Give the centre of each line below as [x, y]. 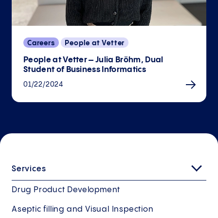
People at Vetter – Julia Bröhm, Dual [93, 60]
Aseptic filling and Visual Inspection [83, 209]
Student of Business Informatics [85, 70]
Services [29, 169]
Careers [41, 43]
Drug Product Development [66, 190]
